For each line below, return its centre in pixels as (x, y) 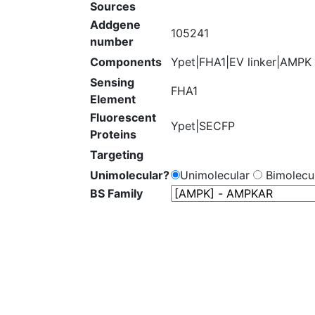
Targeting (117, 155)
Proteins (113, 134)
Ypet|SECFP (203, 126)
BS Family (116, 193)
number (112, 41)
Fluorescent (123, 117)
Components (126, 62)
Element (113, 99)
